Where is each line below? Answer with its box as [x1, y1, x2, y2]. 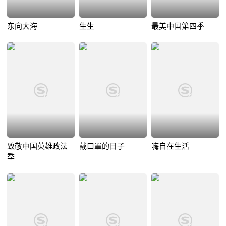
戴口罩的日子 [79, 141, 125, 150]
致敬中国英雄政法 [7, 141, 68, 150]
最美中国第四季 [151, 22, 204, 31]
